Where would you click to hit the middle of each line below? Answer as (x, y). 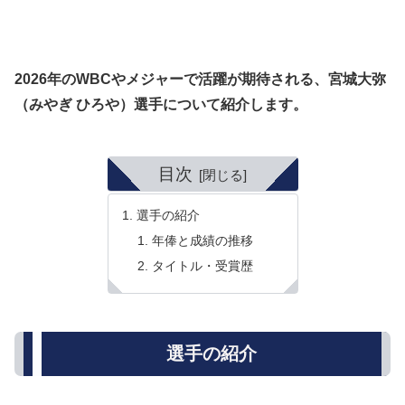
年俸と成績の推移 (203, 241)
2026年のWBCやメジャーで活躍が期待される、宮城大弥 (200, 80)
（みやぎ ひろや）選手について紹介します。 (161, 105)
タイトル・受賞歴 (203, 265)
